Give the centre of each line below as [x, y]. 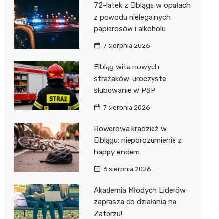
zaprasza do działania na [135, 202]
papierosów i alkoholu [130, 29]
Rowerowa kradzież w [130, 129]
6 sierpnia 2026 [127, 169]
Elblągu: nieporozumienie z [138, 141]
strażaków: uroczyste [130, 79]
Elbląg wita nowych [126, 67]
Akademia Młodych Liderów [140, 190]
